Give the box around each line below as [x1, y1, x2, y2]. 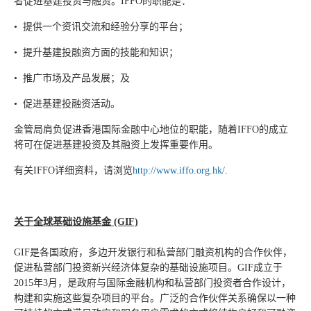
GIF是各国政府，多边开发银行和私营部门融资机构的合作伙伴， [14, 247, 292, 258]
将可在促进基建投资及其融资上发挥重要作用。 [14, 140, 218, 150]
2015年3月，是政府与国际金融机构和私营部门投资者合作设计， [14, 278, 291, 288]
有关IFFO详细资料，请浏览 [14, 165, 133, 176]
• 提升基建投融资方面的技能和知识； [14, 47, 178, 58]
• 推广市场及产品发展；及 [14, 73, 130, 83]
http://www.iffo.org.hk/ [133, 165, 225, 176]
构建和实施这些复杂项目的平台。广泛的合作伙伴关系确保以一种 [14, 293, 296, 303]
